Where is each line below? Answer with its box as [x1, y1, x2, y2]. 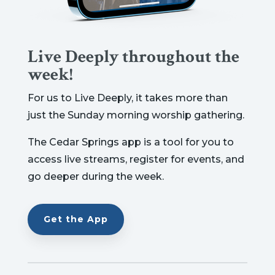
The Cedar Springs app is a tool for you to [27, 136, 234, 149]
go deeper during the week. [27, 171, 164, 183]
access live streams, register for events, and [27, 153, 244, 166]
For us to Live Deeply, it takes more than [27, 92, 228, 104]
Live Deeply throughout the [27, 45, 239, 69]
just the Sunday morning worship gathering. [27, 109, 244, 122]
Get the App [43, 214, 108, 225]
